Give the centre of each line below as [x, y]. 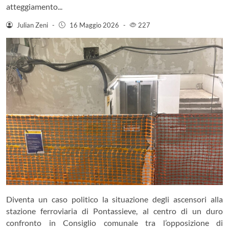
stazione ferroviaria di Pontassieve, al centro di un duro [114, 211]
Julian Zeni [32, 25]
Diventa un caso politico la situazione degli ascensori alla [114, 199]
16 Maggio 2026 [94, 25]
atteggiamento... [34, 6]
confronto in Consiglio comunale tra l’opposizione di [114, 223]
